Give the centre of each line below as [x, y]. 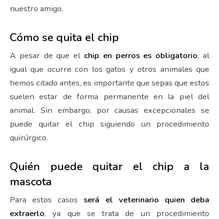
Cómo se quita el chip [66, 38]
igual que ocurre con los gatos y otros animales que [109, 69]
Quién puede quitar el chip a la [109, 166]
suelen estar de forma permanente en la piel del [109, 97]
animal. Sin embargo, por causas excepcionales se [109, 110]
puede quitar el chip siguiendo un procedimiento [109, 124]
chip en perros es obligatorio [141, 56]
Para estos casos [47, 199]
